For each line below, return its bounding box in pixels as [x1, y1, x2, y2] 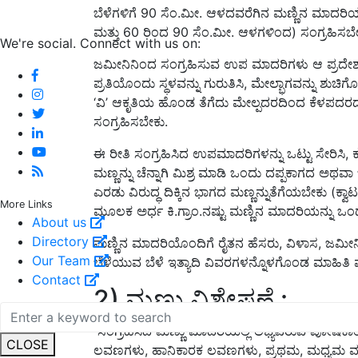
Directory [32, 233, 93, 249]
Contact [32, 271, 85, 288]
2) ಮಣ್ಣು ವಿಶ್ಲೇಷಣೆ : [93, 283, 288, 315]
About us [32, 213, 90, 230]
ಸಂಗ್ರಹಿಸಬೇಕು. [93, 113, 168, 129]
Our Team [32, 252, 94, 268]
